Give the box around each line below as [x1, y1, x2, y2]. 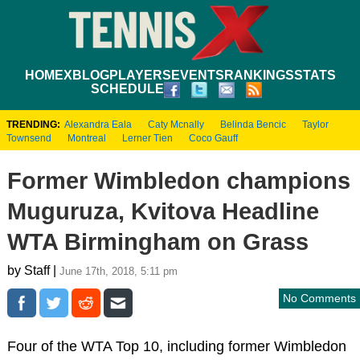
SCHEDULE [90, 81, 164, 96]
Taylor [302, 118, 329, 130]
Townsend [6, 132, 51, 144]
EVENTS [170, 67, 224, 82]
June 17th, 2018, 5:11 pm [59, 264, 178, 277]
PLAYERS [108, 67, 171, 82]
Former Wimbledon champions [6, 167, 350, 194]
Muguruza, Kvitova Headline [6, 198, 319, 224]
